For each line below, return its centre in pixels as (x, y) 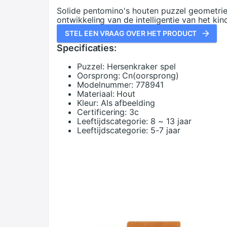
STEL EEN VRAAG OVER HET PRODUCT (131, 33)
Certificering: (102, 112)
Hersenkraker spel (141, 66)
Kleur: (88, 103)
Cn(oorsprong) (150, 75)
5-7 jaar (165, 130)
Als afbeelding (128, 103)
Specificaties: (87, 48)
